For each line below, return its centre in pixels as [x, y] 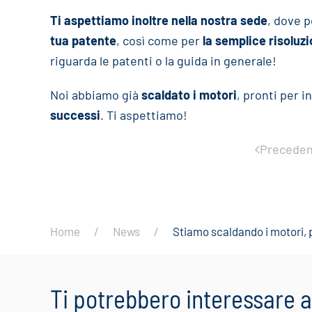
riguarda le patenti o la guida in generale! [163, 61]
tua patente [83, 40]
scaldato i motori [189, 95]
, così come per [159, 40]
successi [75, 115]
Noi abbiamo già [96, 95]
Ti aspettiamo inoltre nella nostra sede [159, 20]
